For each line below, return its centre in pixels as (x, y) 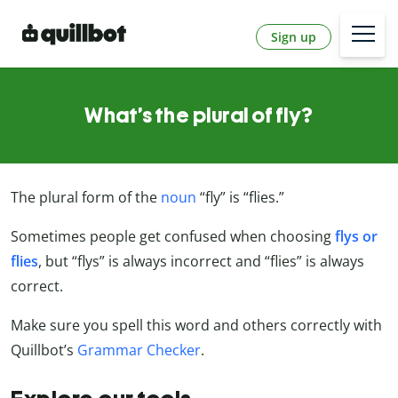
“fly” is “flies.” (240, 198)
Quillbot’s (44, 350)
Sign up (294, 36)
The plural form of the (86, 198)
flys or (356, 237)
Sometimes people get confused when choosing (173, 237)
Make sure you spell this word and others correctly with (196, 326)
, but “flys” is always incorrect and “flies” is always (201, 262)
